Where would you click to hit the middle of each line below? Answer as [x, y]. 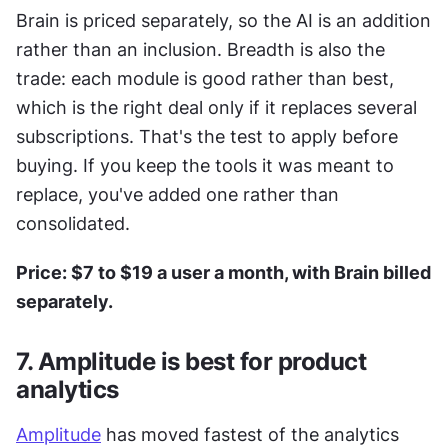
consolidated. [73, 224]
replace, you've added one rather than [177, 195]
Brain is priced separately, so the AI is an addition [223, 21]
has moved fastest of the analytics [250, 435]
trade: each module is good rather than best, [205, 79]
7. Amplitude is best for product [191, 362]
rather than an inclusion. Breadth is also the [200, 50]
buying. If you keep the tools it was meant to [205, 166]
